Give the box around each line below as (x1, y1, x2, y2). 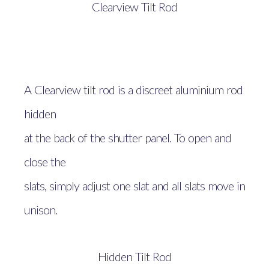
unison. (24, 202, 57, 217)
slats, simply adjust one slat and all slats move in (24, 178, 245, 193)
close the (24, 154, 65, 169)
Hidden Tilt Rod (98, 249, 171, 264)
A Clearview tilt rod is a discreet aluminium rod (24, 82, 243, 97)
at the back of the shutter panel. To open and (24, 130, 231, 145)
